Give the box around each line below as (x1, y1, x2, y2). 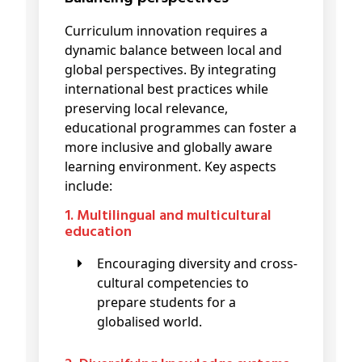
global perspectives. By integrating (65, 61, 276, 79)
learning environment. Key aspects (65, 158, 276, 176)
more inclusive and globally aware (65, 138, 272, 157)
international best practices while (65, 80, 268, 99)
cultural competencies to (97, 274, 249, 293)
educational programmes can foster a (65, 119, 297, 137)
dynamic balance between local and (65, 41, 282, 60)
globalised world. (97, 313, 202, 331)
